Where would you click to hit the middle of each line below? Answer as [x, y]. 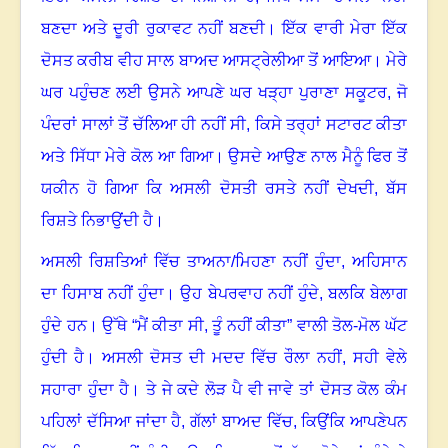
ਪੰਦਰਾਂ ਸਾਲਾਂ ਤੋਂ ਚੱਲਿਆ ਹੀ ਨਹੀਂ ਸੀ [143, 125]
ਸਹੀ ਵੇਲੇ [380, 358]
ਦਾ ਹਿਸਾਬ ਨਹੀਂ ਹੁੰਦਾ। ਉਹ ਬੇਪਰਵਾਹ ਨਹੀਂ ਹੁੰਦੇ [180, 294]
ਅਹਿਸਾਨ [379, 262]
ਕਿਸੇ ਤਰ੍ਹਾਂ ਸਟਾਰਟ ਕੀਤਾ [330, 125]
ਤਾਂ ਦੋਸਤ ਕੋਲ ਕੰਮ [353, 390]
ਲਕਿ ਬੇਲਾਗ [372, 294]
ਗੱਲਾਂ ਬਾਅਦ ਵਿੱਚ [241, 422]
